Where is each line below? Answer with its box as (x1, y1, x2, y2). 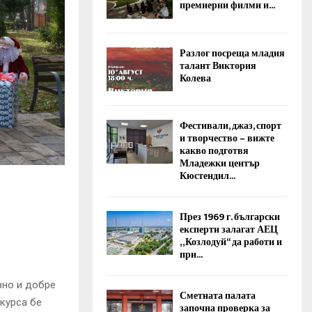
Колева (180, 70, 211, 86)
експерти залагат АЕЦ (180, 221, 278, 237)
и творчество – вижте (180, 130, 274, 146)
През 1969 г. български (180, 208, 280, 225)
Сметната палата (180, 287, 256, 304)
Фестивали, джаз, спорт (180, 117, 281, 134)
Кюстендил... (180, 167, 235, 184)
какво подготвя (180, 142, 249, 159)
